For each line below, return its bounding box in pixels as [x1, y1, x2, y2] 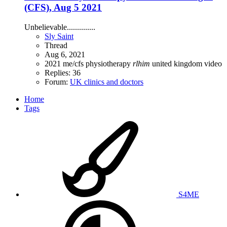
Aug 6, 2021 [45, 50, 85, 59]
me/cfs [63, 59, 86, 68]
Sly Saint [45, 31, 73, 41]
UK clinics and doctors [70, 77, 143, 86]
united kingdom [152, 59, 204, 68]
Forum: [45, 77, 70, 86]
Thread [45, 41, 67, 50]
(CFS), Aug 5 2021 [24, 2, 102, 13]
